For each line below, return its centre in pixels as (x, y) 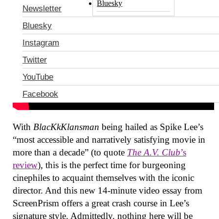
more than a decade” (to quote (70, 152)
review (25, 165)
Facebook (40, 94)
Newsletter (42, 8)
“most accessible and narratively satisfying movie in (109, 139)
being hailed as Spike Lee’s (153, 127)
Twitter (35, 60)
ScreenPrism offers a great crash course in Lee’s (101, 203)
